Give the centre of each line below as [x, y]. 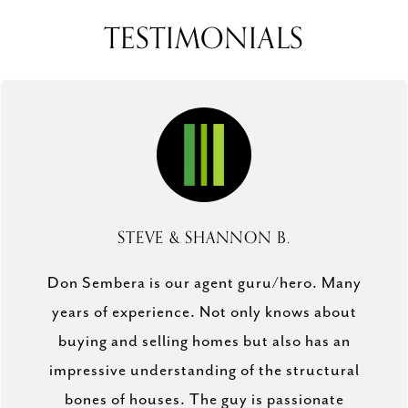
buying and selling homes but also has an [204, 341]
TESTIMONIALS [204, 39]
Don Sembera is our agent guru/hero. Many [204, 283]
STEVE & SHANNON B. [204, 237]
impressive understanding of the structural [204, 370]
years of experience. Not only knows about [204, 312]
